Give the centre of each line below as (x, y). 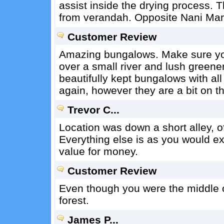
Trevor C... (93, 110)
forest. (74, 200)
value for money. (98, 151)
